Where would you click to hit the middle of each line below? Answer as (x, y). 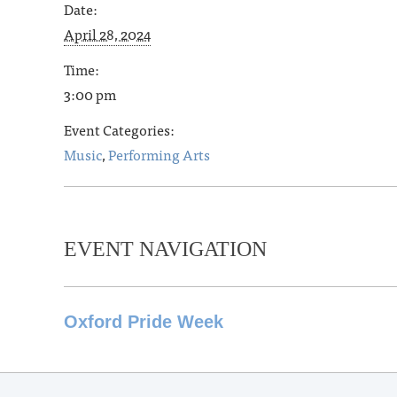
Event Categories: (119, 129)
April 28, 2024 (107, 34)
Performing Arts (159, 154)
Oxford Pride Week (144, 322)
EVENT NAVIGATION (165, 249)
